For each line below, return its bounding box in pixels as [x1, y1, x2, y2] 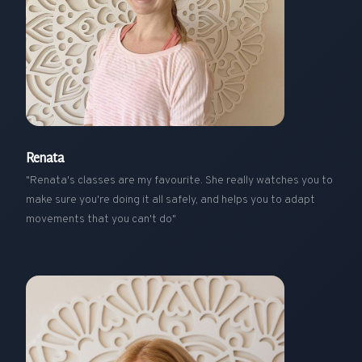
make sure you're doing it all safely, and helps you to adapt [26, 192, 315, 207]
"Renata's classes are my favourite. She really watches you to [26, 173, 333, 187]
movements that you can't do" [26, 212, 176, 226]
